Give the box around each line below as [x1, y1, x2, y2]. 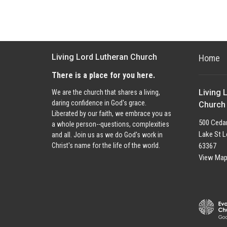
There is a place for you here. [52, 70, 155, 80]
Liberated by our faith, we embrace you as [52, 109, 171, 118]
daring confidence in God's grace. [52, 99, 146, 107]
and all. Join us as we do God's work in [52, 131, 163, 139]
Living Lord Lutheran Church [52, 52, 157, 62]
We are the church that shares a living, [52, 88, 160, 96]
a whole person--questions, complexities [52, 120, 169, 128]
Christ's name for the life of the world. [52, 141, 160, 149]
